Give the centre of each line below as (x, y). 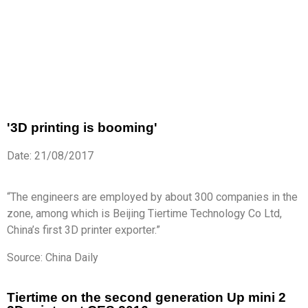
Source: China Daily (53, 258)
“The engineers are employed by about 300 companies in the (152, 197)
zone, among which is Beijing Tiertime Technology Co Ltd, (144, 214)
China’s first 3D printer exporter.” (84, 230)
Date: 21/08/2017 (50, 156)
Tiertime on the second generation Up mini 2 (146, 298)
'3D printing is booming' (82, 128)
